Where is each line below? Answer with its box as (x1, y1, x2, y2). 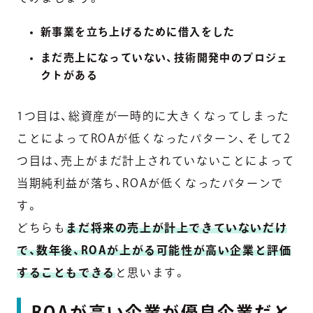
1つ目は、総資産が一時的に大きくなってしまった (17, 110, 290, 122)
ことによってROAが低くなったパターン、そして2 (17, 133, 291, 145)
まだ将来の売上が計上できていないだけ (66, 222, 288, 234)
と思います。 (115, 267, 187, 279)
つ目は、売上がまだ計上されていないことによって (17, 155, 295, 167)
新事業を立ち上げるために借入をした (41, 27, 235, 38)
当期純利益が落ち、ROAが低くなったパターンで (17, 177, 284, 189)
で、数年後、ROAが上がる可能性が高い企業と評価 (17, 245, 292, 256)
